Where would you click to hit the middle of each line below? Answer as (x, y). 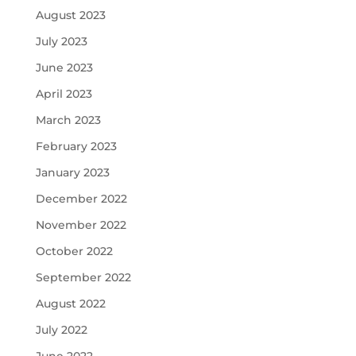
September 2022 (83, 277)
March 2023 (68, 120)
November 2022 (81, 225)
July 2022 (61, 330)
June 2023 (64, 68)
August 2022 (70, 304)
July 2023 (61, 41)
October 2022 (74, 251)
